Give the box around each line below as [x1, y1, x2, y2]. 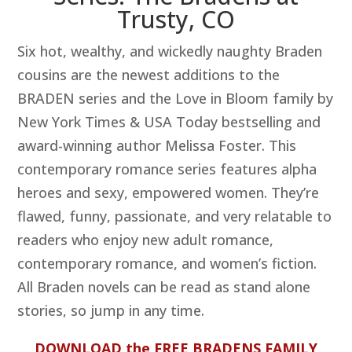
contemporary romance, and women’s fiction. [17, 254, 317, 273]
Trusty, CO [117, 3, 235, 36]
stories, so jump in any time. [17, 301, 205, 321]
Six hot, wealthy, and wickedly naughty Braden [17, 42, 323, 61]
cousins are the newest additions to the [17, 65, 280, 85]
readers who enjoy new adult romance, [17, 230, 274, 250]
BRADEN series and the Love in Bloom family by [17, 89, 334, 108]
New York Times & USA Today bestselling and [17, 112, 321, 132]
